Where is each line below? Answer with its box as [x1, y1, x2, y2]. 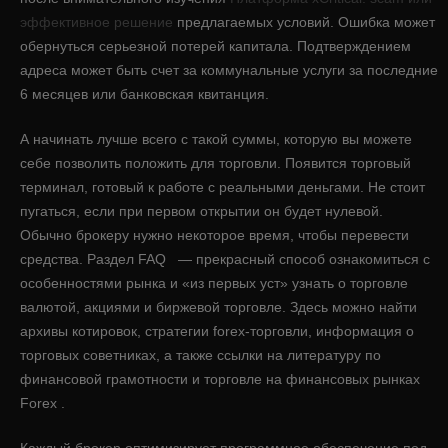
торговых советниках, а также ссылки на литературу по [20, 346, 381, 363]
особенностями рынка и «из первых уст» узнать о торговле [20, 274, 408, 291]
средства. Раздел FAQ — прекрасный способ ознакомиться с [20, 250, 430, 267]
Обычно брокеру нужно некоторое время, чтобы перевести [20, 226, 409, 243]
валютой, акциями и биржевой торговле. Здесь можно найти [20, 298, 417, 315]
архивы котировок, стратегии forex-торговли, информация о [20, 322, 414, 339]
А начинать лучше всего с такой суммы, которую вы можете [20, 130, 412, 147]
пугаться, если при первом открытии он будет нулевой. [20, 202, 383, 219]
